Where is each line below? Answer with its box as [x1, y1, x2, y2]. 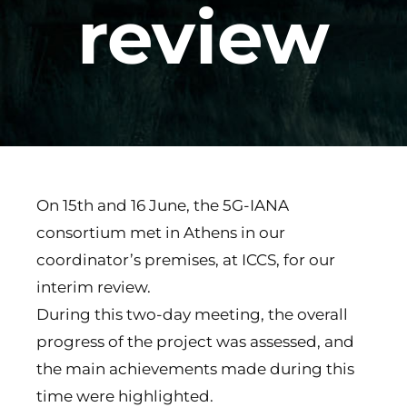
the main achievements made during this [35, 360, 354, 378]
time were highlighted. [35, 387, 213, 405]
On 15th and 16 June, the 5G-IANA [35, 196, 289, 214]
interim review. [35, 278, 151, 296]
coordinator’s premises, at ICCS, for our [35, 251, 335, 269]
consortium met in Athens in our [35, 223, 285, 242]
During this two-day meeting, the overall [35, 305, 348, 323]
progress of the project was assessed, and [35, 333, 354, 351]
